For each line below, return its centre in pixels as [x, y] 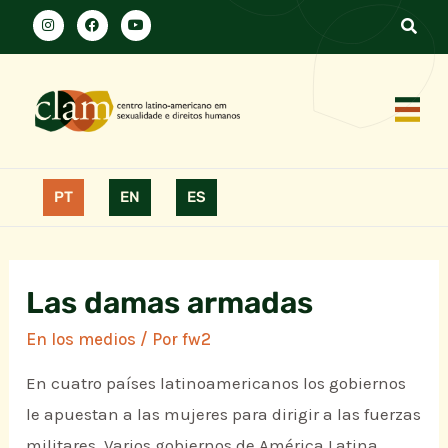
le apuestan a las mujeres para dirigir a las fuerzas [224, 414]
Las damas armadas [170, 303]
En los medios [81, 339]
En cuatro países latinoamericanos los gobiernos [216, 383]
